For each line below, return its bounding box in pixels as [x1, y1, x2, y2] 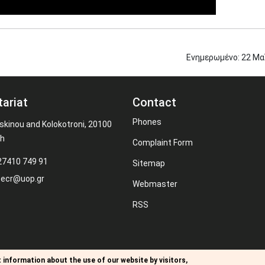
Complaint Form [132, 138, 193, 147]
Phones [132, 117, 161, 127]
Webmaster [132, 179, 177, 189]
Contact [132, 95, 176, 109]
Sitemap [132, 159, 165, 168]
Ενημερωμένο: [186, 53, 240, 62]
